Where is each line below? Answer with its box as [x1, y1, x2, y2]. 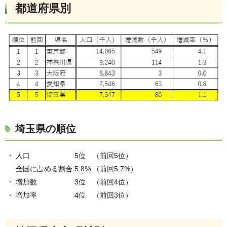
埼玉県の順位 [15, 123, 76, 134]
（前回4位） [93, 178, 132, 186]
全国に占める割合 [16, 165, 72, 173]
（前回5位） [93, 152, 132, 160]
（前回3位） [93, 191, 132, 200]
